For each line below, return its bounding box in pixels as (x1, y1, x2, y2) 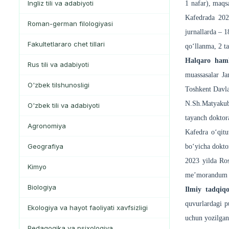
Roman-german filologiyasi (28, 19, 113, 28)
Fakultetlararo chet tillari (28, 40, 105, 49)
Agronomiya (28, 122, 66, 130)
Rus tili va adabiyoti (28, 60, 89, 69)
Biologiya (28, 183, 56, 192)
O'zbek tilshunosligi (28, 81, 89, 89)
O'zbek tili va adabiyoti (28, 101, 100, 110)
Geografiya (28, 142, 63, 151)
